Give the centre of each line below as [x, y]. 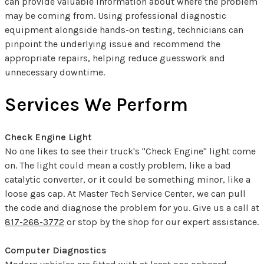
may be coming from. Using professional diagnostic [115, 15]
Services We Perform [96, 104]
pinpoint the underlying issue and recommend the [113, 44]
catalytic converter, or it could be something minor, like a [128, 179]
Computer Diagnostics [56, 250]
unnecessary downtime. [55, 72]
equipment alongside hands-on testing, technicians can [124, 29]
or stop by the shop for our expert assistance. [161, 222]
